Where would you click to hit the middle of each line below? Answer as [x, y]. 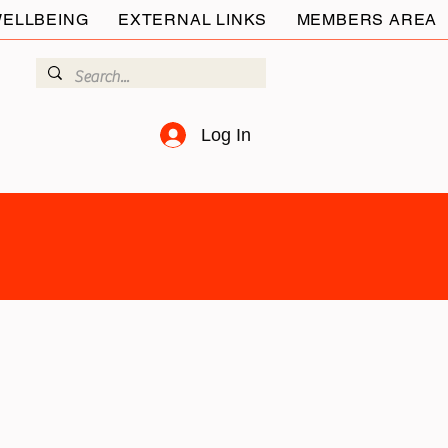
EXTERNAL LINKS [192, 19]
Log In [225, 134]
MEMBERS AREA [367, 19]
